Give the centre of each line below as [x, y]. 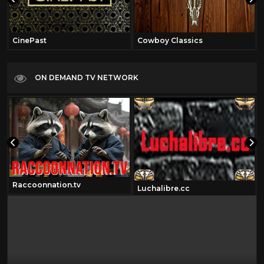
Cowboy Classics [170, 40]
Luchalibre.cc [164, 188]
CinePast [29, 40]
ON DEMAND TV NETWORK [87, 78]
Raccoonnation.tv [47, 184]
